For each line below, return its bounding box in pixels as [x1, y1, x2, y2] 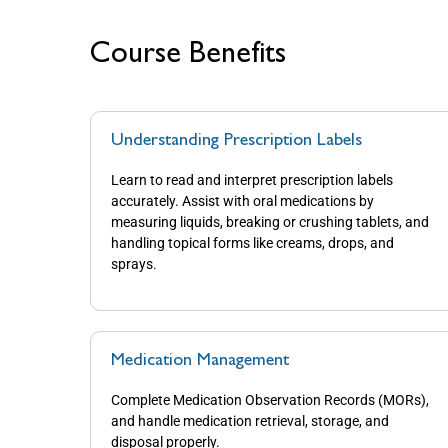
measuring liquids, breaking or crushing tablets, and [111, 214, 429, 231]
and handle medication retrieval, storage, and [111, 412, 389, 429]
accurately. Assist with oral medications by [111, 193, 374, 210]
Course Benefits [90, 42, 286, 70]
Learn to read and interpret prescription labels [111, 172, 393, 189]
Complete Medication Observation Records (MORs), [111, 391, 429, 408]
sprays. [111, 256, 160, 273]
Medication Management [111, 352, 294, 369]
